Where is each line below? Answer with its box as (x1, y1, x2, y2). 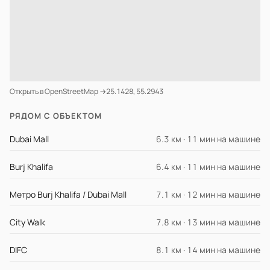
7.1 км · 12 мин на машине (156, 189, 260, 200)
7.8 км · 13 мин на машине (156, 216, 260, 228)
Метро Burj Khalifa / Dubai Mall (10, 189, 127, 200)
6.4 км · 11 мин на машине (156, 161, 260, 172)
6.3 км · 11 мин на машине (156, 133, 260, 145)
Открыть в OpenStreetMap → (10, 86, 106, 96)
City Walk (10, 216, 45, 228)
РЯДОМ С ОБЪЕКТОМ (10, 110, 102, 121)
